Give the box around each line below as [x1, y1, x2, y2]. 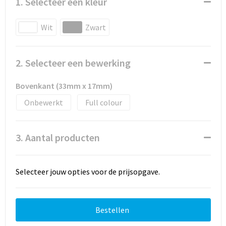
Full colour [85, 97, 122, 107]
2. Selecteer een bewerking [15, 56, 131, 69]
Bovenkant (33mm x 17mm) [15, 81, 112, 91]
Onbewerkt [24, 97, 63, 107]
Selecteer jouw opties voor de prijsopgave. [15, 166, 160, 177]
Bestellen [95, 205, 129, 215]
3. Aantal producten [15, 131, 100, 144]
